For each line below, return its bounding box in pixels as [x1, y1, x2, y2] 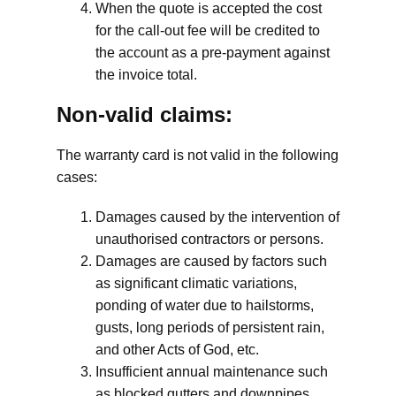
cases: [57, 170, 97, 185]
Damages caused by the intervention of [95, 209, 339, 225]
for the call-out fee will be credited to [95, 23, 320, 38]
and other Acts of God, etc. [95, 342, 259, 357]
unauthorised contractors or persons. [95, 232, 324, 247]
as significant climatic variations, [95, 276, 297, 291]
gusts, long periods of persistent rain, [95, 320, 324, 335]
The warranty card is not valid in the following [57, 148, 339, 163]
